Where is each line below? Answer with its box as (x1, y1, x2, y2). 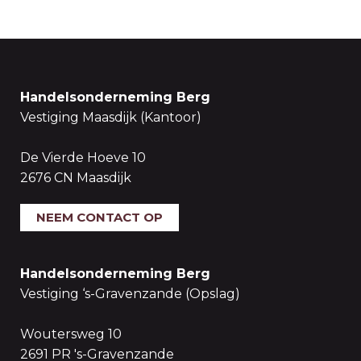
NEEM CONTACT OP (36, 210, 163, 225)
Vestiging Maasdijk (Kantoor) (20, 110, 201, 125)
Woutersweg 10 (20, 326, 122, 342)
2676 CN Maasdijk (20, 170, 131, 185)
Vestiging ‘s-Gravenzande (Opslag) (20, 286, 240, 301)
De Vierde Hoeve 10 (20, 150, 146, 165)
